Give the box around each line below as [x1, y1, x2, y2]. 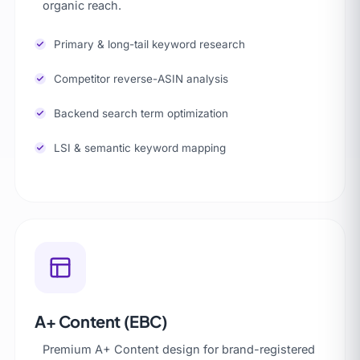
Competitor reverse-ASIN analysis [54, 72, 228, 85]
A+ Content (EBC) [35, 310, 168, 331]
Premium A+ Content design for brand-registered [43, 342, 315, 356]
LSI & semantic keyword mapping [54, 141, 226, 154]
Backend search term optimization [54, 106, 228, 120]
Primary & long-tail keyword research [54, 37, 245, 51]
